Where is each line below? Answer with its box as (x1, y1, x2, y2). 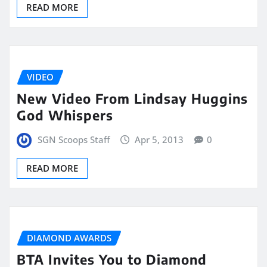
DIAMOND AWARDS (27, 231, 111, 244)
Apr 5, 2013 (135, 133, 184, 146)
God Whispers (17, 107, 113, 124)
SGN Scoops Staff (37, 133, 110, 146)
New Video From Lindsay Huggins (17, 90, 248, 107)
